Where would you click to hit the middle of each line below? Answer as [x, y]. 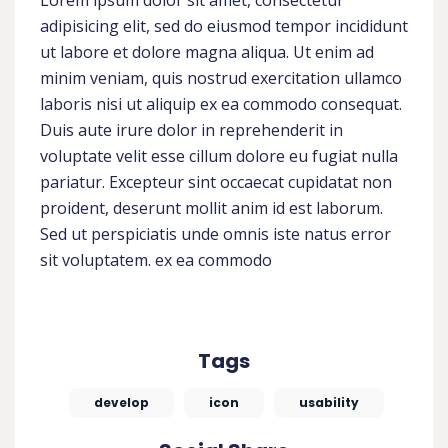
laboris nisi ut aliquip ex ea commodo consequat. [221, 103]
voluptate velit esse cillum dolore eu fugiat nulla [219, 155]
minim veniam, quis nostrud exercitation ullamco [221, 77]
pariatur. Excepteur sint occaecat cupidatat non [216, 181]
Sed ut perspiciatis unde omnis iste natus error [215, 233]
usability [329, 402]
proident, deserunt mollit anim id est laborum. [211, 207]
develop [121, 402]
